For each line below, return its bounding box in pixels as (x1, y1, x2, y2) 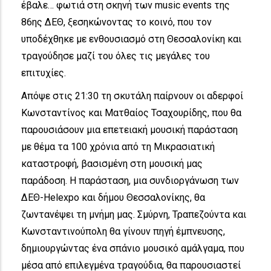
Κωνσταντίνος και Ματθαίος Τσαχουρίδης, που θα (21, 106, 241, 119)
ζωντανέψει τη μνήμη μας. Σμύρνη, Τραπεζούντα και (21, 208, 246, 220)
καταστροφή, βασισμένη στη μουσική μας (21, 157, 203, 169)
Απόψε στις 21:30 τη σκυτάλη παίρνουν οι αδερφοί (21, 90, 243, 102)
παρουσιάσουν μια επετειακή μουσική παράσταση (21, 123, 238, 135)
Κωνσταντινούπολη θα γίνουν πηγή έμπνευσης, (21, 225, 225, 237)
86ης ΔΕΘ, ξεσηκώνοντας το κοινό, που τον (21, 16, 212, 28)
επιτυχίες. (21, 67, 66, 79)
